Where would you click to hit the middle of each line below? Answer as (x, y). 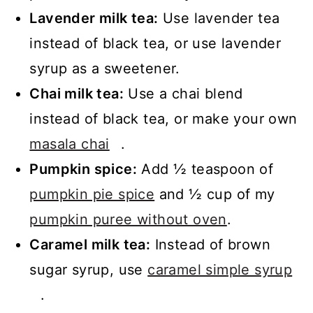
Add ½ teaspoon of (205, 169)
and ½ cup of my (215, 194)
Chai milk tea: (77, 93)
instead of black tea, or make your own (163, 118)
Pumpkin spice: (83, 169)
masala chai (70, 144)
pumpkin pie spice (92, 194)
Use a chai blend (183, 93)
